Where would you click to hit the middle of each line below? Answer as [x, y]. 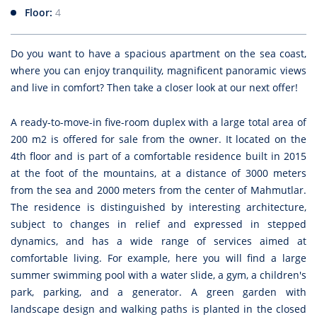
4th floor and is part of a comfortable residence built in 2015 [158, 156]
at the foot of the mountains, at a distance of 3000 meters [158, 173]
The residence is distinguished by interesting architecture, [158, 207]
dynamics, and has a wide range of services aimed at [158, 241]
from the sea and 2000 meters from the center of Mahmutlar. [158, 190]
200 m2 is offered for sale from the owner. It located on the [158, 139]
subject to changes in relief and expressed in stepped [158, 224]
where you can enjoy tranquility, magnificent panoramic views [158, 71]
